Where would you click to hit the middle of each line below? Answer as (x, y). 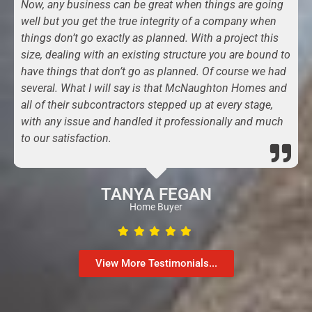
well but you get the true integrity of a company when (149, 21)
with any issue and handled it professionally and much (152, 121)
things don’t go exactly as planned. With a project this (150, 38)
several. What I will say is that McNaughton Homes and (154, 88)
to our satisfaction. (66, 138)
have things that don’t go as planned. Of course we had (154, 71)
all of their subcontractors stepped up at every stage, (147, 104)
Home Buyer (156, 208)
